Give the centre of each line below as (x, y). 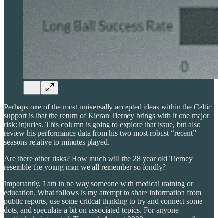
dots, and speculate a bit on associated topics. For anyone (91, 210)
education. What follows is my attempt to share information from (103, 192)
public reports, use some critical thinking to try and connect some (103, 201)
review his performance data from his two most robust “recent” (100, 133)
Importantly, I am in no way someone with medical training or (99, 183)
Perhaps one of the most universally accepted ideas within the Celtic (108, 107)
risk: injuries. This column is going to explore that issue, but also (102, 124)
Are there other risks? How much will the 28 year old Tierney (98, 158)
